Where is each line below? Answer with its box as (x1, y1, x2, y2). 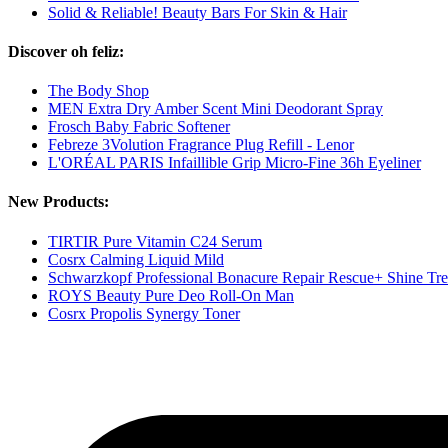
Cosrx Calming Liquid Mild (48, 250, 224, 268)
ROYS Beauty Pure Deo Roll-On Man (48, 286, 294, 304)
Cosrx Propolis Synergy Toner (48, 304, 240, 322)
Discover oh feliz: (8, 42, 124, 60)
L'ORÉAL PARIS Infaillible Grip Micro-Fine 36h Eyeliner (48, 154, 421, 172)
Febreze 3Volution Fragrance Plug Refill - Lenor (48, 136, 354, 154)
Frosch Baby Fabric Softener (48, 118, 230, 136)
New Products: (8, 193, 109, 211)
